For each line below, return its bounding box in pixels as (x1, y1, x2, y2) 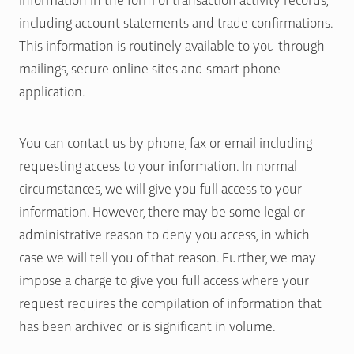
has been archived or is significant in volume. (19, 315, 276, 334)
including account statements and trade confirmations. (19, 12, 333, 31)
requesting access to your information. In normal (19, 155, 297, 174)
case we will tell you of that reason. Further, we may (19, 247, 316, 265)
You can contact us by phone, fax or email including (19, 132, 312, 151)
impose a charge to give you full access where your (19, 269, 309, 288)
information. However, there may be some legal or (19, 201, 305, 220)
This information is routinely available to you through (19, 35, 325, 54)
